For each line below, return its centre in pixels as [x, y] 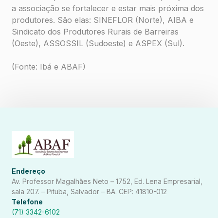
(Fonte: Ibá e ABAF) [49, 67]
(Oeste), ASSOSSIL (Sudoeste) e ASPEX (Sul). [98, 43]
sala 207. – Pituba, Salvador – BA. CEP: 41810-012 [89, 191]
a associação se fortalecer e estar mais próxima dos [108, 8]
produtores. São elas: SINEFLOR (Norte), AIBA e [103, 20]
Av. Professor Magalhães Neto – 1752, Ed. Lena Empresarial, [107, 181]
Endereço [28, 171]
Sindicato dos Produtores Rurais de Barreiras [95, 32]
